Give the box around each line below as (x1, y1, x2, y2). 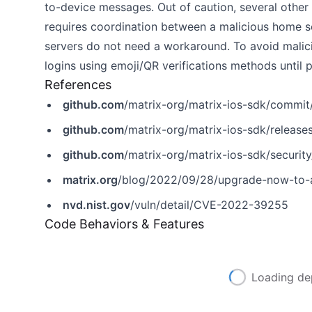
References (45, 77, 111, 92)
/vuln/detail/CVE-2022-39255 (130, 198, 288, 212)
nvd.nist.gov (63, 198, 130, 212)
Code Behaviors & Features (45, 217, 204, 231)
